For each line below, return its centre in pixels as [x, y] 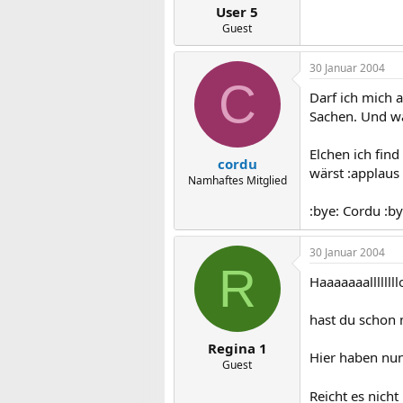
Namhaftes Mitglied [237, 180]
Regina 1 [237, 348]
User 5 [237, 12]
